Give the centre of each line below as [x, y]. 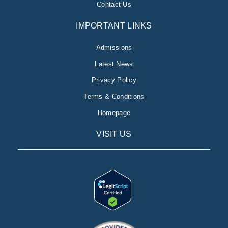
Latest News [114, 64]
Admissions [114, 48]
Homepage [114, 113]
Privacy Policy [114, 80]
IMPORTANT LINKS [114, 26]
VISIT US [114, 134]
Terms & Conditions [114, 97]
